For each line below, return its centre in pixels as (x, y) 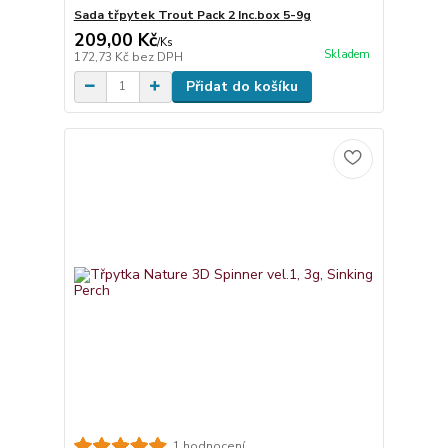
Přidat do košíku (241, 86)
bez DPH (157, 56)
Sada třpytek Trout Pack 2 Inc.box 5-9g (192, 14)
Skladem (346, 54)
